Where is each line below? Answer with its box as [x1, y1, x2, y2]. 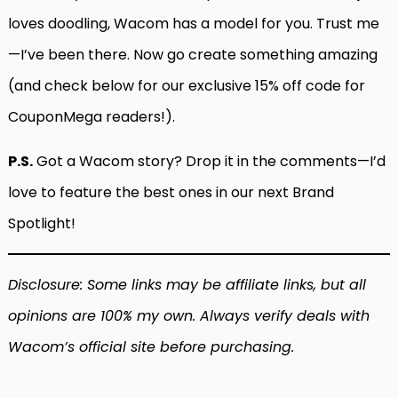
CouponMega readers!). [8, 107, 175, 128]
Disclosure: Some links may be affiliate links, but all [8, 275, 366, 296]
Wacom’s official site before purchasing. [8, 337, 294, 358]
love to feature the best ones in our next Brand [8, 182, 334, 203]
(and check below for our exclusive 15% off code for [8, 76, 365, 97]
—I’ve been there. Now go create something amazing [8, 44, 378, 66]
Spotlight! [8, 213, 76, 235]
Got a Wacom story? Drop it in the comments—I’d [33, 151, 386, 172]
